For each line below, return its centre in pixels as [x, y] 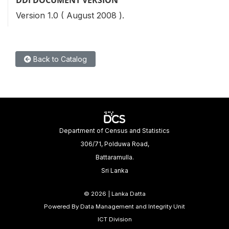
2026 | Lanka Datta [118, 193]
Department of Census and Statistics [114, 130]
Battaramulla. [114, 157]
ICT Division [114, 219]
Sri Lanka [114, 170]
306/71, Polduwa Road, [114, 144]
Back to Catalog [59, 59]
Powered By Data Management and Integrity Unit [114, 206]
